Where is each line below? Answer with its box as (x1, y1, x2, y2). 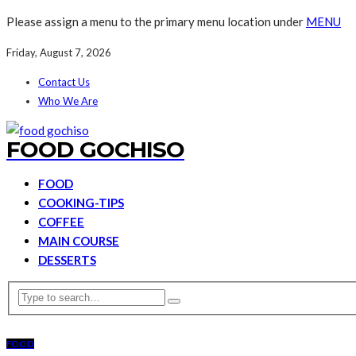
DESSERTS (38, 253, 96, 267)
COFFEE (38, 215, 84, 229)
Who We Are (38, 95, 98, 107)
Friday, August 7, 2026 (6, 46, 111, 59)
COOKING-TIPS (38, 195, 124, 210)
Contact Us (38, 75, 90, 88)
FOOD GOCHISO (6, 136, 184, 163)
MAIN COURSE (38, 234, 119, 248)
